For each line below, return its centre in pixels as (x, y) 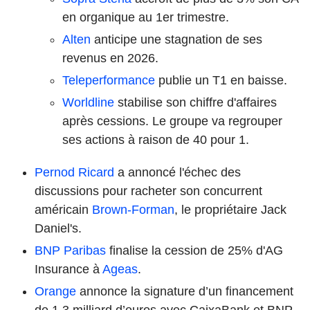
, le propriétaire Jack (230, 209)
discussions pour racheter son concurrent (148, 191)
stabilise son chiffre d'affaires (195, 102)
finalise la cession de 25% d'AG (194, 250)
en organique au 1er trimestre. (146, 17)
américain (63, 209)
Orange (55, 291)
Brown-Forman (133, 209)
